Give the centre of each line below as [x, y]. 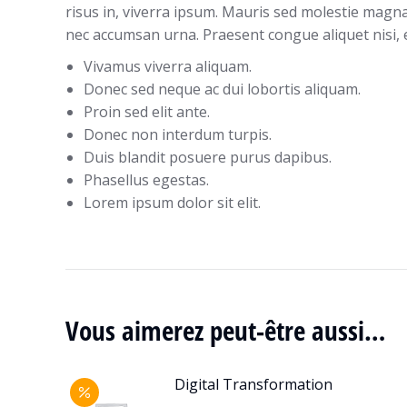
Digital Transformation [253, 384]
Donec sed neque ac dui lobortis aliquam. [222, 89]
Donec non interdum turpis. [178, 134]
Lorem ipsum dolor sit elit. [172, 203]
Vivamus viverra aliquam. [168, 66]
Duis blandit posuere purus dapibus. [208, 157]
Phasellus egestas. [146, 180]
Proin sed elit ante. [147, 112]
